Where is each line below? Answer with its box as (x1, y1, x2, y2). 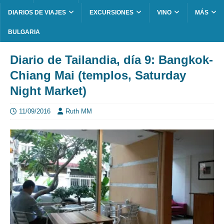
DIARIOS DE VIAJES (8, 9, 66, 16)
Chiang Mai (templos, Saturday (10, 68, 186, 82)
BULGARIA (8, 28, 40, 36)
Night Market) (10, 84, 86, 98)
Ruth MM (65, 107, 92, 115)
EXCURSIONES (89, 9, 133, 16)
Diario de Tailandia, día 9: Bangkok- (10, 53, 213, 67)
